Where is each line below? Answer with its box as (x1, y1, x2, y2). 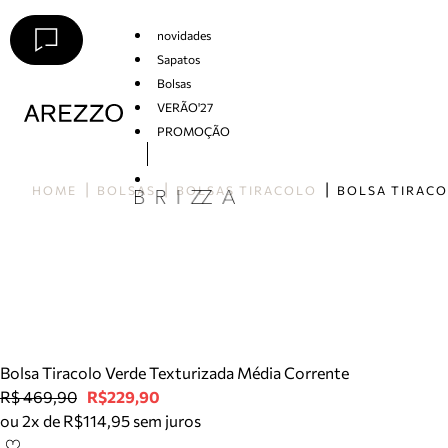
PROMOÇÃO (156, 123, 230, 138)
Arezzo (24, 124, 62, 139)
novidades (156, 27, 211, 42)
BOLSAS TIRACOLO (176, 183, 317, 197)
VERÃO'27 (156, 99, 213, 114)
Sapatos (156, 51, 200, 66)
